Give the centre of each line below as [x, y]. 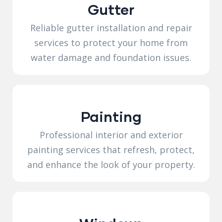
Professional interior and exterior [111, 135]
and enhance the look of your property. [111, 164]
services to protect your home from [111, 42]
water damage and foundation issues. [111, 57]
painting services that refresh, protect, [111, 149]
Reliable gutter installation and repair [111, 28]
